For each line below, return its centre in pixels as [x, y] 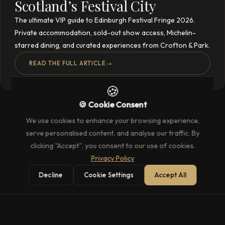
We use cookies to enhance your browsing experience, [113, 121]
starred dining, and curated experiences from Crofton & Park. [112, 45]
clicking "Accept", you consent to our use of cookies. [113, 146]
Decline [51, 175]
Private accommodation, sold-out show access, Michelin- [105, 33]
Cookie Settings [109, 175]
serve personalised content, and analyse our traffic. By [113, 133]
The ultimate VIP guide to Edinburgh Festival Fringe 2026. [105, 20]
